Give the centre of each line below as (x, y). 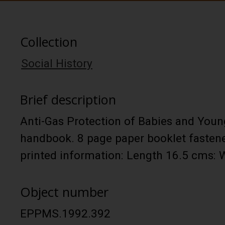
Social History (57, 63)
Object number (64, 192)
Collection (49, 41)
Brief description (68, 100)
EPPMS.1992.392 (65, 213)
